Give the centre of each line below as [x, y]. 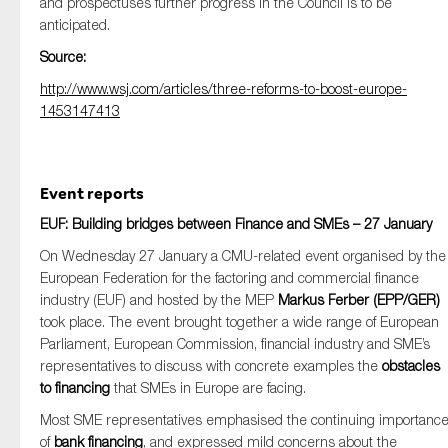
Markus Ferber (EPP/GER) [359, 299]
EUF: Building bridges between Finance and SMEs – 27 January [236, 223]
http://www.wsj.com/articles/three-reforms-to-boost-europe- [223, 88]
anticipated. [75, 24]
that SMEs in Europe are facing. [208, 387]
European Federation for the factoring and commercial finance [229, 277]
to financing [75, 387]
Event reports [92, 193]
